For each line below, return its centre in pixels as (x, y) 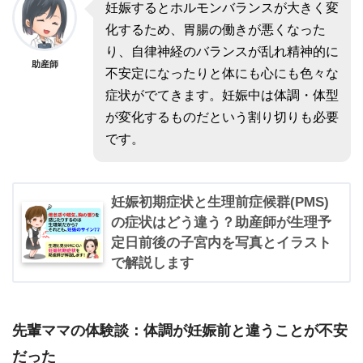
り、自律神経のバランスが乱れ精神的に (222, 52)
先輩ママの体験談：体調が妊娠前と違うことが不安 (180, 330)
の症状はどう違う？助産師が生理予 (221, 223)
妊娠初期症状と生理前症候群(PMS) (220, 203)
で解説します (152, 263)
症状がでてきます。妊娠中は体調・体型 (222, 96)
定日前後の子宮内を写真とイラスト (221, 243)
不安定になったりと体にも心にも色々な (222, 74)
